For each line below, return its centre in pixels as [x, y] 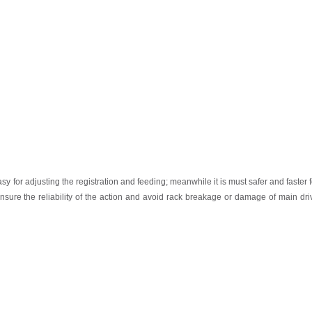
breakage [203, 197]
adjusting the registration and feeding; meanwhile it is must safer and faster [167, 182]
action [111, 197]
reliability [55, 197]
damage [250, 197]
